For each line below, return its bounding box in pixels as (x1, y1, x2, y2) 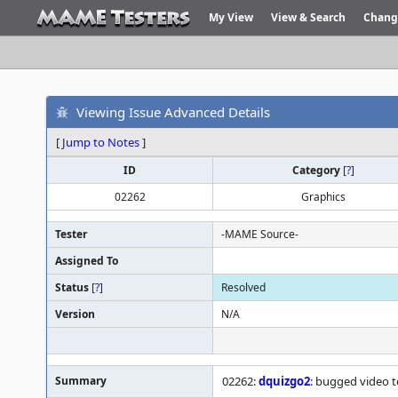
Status (55, 280, 92, 295)
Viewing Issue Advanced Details (76, 102, 270, 121)
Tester (55, 227, 87, 242)
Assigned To (55, 253, 118, 268)
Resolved (221, 280, 266, 295)
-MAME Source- (221, 227, 298, 242)
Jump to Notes (62, 134, 139, 150)
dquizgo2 (259, 373, 310, 389)
